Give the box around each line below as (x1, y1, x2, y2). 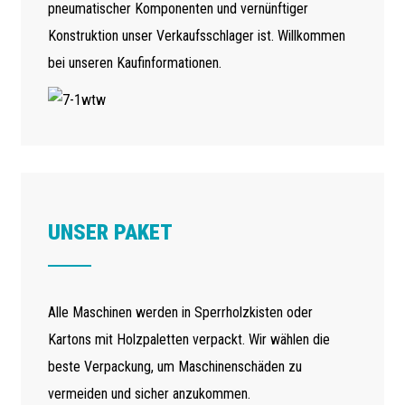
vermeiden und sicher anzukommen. (47, 384, 250, 402)
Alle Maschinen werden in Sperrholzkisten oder (47, 303, 313, 321)
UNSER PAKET (47, 219, 173, 245)
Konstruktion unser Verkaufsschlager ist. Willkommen (47, 26, 345, 44)
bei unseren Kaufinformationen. (47, 53, 221, 71)
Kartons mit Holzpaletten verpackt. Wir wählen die (47, 330, 330, 348)
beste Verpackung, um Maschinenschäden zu (47, 357, 302, 375)
